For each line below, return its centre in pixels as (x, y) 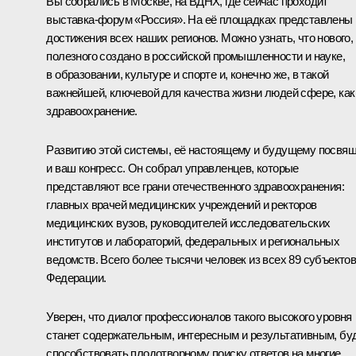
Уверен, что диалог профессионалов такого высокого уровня (199, 317)
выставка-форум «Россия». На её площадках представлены (199, 20)
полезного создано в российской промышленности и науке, (195, 56)
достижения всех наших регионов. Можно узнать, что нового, (200, 38)
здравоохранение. (92, 111)
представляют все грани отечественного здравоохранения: (195, 187)
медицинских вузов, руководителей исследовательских (188, 223)
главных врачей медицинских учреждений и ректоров (182, 205)
